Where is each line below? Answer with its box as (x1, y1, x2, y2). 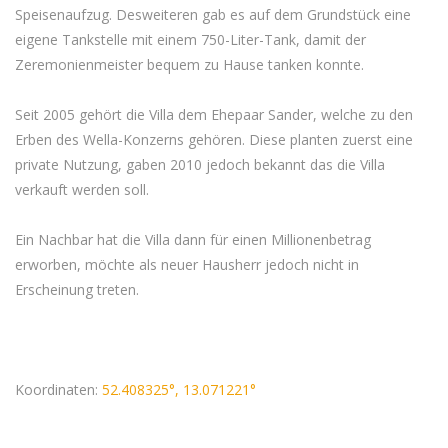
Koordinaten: (15, 379, 102, 399)
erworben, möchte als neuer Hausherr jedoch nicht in (15, 254, 359, 274)
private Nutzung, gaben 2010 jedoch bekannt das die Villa (15, 154, 385, 174)
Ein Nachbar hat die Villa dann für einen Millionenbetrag (15, 229, 371, 249)
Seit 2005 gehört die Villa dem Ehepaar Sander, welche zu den (15, 104, 413, 124)
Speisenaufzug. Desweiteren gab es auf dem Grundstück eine (15, 4, 411, 24)
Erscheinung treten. (15, 279, 139, 299)
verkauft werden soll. (15, 179, 149, 199)
